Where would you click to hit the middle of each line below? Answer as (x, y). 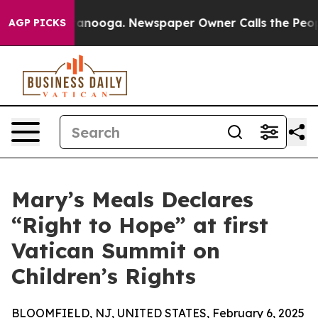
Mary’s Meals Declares (132, 199)
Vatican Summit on (116, 251)
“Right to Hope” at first (140, 225)
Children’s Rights (104, 276)
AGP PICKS (37, 23)
